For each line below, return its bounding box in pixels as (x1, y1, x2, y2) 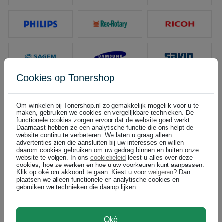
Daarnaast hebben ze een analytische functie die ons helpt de (16, 124, 193, 131)
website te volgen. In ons (16, 154, 90, 161)
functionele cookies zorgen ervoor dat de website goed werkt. (16, 116, 192, 124)
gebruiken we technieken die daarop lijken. (16, 183, 138, 191)
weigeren (148, 168, 173, 176)
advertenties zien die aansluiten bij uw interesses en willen (16, 139, 184, 146)
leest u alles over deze (126, 154, 193, 161)
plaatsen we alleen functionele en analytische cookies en (16, 176, 179, 183)
